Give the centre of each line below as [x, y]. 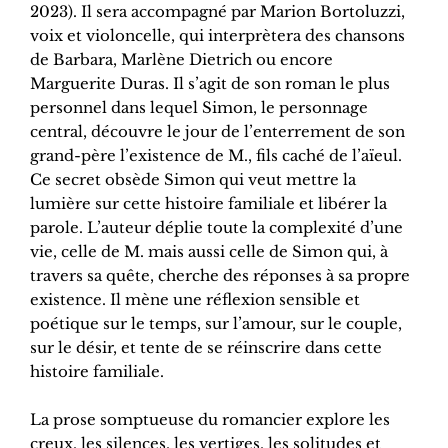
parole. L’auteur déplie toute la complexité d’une [216, 228]
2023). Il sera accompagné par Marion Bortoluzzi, [217, 12]
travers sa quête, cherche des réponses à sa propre [220, 276]
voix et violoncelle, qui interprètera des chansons [217, 36]
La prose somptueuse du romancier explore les [210, 420]
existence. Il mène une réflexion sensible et [195, 300]
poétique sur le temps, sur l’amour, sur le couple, [216, 324]
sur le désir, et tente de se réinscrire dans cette [206, 348]
